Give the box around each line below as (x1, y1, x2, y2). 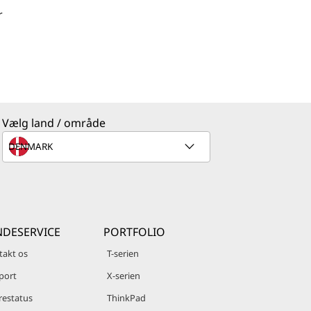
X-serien (107, 269, 140, 282)
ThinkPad (107, 292, 146, 304)
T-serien (107, 247, 139, 260)
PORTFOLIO (103, 224, 165, 239)
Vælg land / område (2, 115, 106, 131)
